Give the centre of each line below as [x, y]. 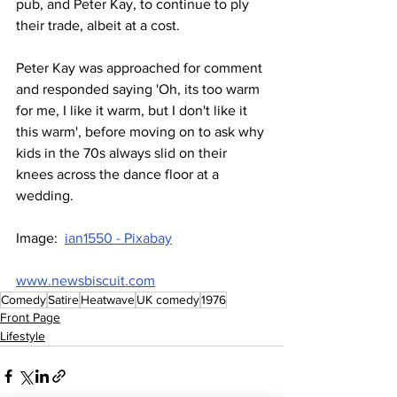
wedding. [45, 196]
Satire [63, 300]
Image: [40, 238]
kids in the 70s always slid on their [123, 153]
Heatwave [108, 300]
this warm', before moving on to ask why [142, 132]
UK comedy [168, 300]
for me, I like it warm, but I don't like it [133, 111]
